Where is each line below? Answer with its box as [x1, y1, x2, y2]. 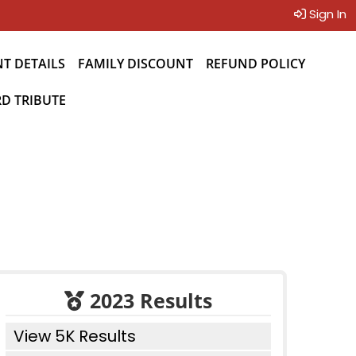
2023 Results [84, 287, 212, 314]
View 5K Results [14, 325, 136, 347]
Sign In [306, 6, 346, 22]
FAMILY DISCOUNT [78, 55, 193, 72]
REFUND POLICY [206, 55, 305, 72]
